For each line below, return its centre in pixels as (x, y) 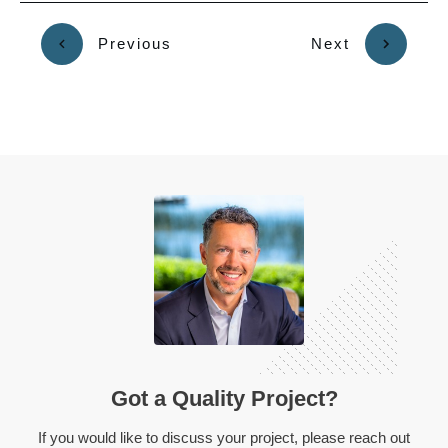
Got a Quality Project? (224, 398)
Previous (135, 43)
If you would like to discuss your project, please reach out (224, 437)
